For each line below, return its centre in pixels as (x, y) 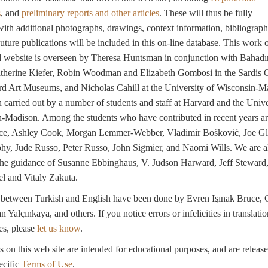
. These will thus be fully (205, 13)
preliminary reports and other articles (90, 13)
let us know (58, 228)
